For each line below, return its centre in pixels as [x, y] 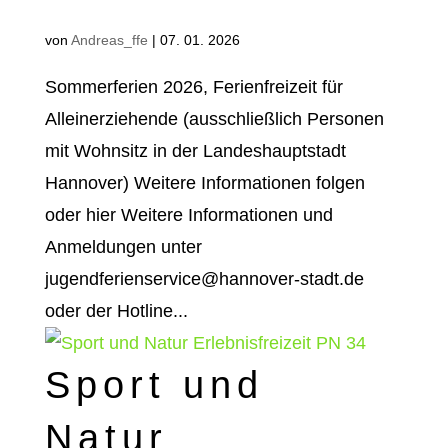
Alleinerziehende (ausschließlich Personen [214, 119]
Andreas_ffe [109, 40]
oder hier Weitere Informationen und [188, 215]
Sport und [154, 385]
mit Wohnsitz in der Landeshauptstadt [195, 151]
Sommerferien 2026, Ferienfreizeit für [193, 87]
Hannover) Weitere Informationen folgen [204, 183]
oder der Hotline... [116, 311]
